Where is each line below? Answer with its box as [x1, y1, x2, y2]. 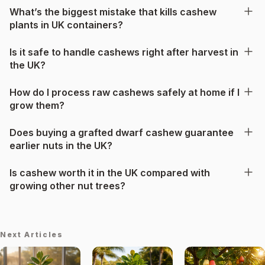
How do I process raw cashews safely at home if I [9, 86, 240, 98]
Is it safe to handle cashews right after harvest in [9, 46, 238, 58]
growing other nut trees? [9, 179, 125, 192]
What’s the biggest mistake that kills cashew [9, 5, 216, 18]
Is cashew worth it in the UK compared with [9, 166, 210, 179]
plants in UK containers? [9, 18, 123, 31]
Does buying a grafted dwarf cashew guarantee [9, 126, 234, 138]
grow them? [9, 99, 64, 111]
